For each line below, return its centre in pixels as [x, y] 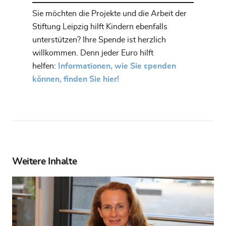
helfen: [45, 66]
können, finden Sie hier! [76, 79]
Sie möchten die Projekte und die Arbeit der [109, 13]
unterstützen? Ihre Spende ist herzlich [99, 40]
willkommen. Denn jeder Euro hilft [93, 53]
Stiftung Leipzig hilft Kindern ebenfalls [100, 26]
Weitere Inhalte [45, 161]
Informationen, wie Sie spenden [117, 66]
